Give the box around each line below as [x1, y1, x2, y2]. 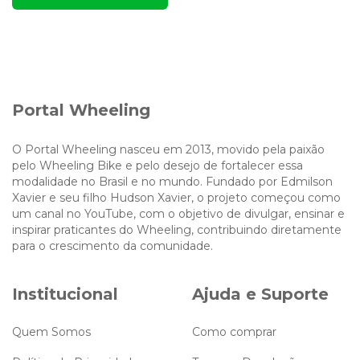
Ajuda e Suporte [192, 284, 329, 304]
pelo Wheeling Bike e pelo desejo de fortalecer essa [12, 157, 303, 173]
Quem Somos [12, 325, 91, 340]
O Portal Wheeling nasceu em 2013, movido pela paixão [12, 141, 325, 157]
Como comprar [192, 325, 276, 340]
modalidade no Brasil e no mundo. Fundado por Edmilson [12, 174, 333, 189]
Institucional [12, 284, 118, 304]
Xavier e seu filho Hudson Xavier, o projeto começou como [12, 190, 341, 205]
